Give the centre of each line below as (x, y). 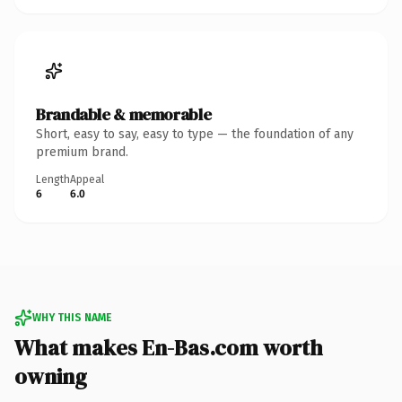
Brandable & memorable (124, 114)
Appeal (87, 179)
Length (53, 179)
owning (51, 376)
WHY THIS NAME (72, 317)
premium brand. (82, 152)
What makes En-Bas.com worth (169, 347)
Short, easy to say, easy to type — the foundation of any (195, 134)
